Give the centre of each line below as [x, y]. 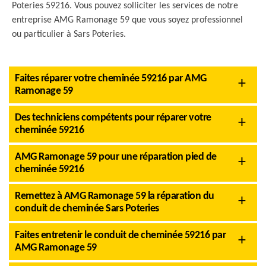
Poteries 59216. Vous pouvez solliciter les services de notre [125, 6]
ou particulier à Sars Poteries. [69, 34]
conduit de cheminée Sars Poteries [87, 209]
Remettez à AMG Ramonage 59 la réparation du [115, 196]
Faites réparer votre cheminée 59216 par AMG [111, 79]
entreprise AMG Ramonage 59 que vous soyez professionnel [127, 20]
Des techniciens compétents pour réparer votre [113, 118]
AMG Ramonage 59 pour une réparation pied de [116, 157]
